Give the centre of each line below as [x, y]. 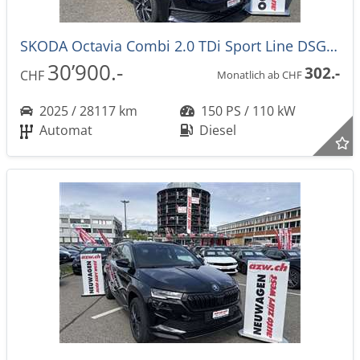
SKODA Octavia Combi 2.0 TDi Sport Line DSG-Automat [332, 46]
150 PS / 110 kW [247, 111]
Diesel [216, 130]
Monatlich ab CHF [261, 74]
